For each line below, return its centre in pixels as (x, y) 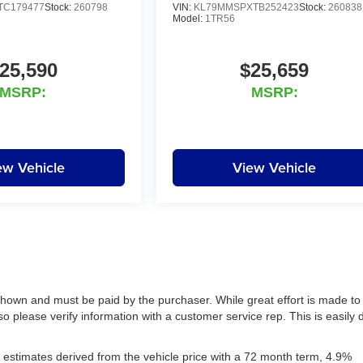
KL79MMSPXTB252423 (247, 8)
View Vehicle (275, 168)
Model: (189, 19)
